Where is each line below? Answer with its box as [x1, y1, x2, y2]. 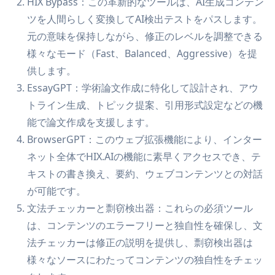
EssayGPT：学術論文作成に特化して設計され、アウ [27, 81, 258, 95]
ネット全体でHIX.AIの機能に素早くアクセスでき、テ [27, 150, 261, 164]
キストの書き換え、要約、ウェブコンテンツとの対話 [27, 167, 263, 181]
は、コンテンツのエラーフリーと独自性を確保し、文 [27, 219, 263, 233]
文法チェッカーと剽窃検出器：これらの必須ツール [27, 201, 253, 215]
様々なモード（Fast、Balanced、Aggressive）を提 [27, 47, 257, 61]
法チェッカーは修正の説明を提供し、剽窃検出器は [27, 236, 253, 250]
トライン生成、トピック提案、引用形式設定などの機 [27, 98, 263, 112]
